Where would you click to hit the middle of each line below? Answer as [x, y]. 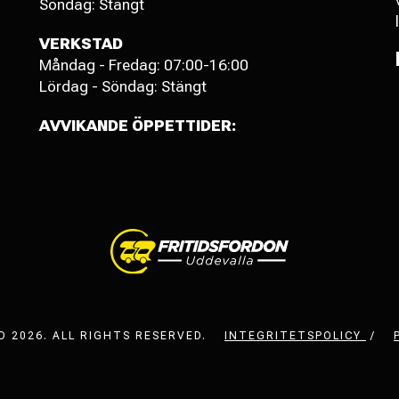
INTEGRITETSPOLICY [295, 336]
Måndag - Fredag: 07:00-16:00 [144, 65]
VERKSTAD [88, 44]
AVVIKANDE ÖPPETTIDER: [138, 126]
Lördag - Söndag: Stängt [123, 86]
